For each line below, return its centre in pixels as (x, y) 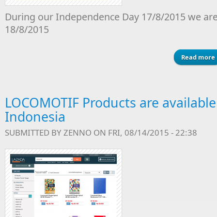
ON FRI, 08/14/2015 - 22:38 (144, 132)
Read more (198, 57)
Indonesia (35, 116)
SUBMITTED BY (34, 132)
